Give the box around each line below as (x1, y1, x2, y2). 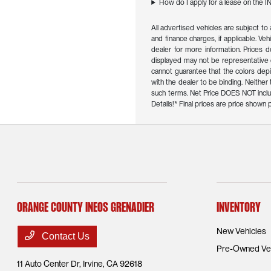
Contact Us (39, 231, 90, 241)
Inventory (216, 202, 261, 214)
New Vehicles (216, 226, 266, 236)
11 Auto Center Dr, (17, 259, 83, 269)
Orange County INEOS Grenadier (17, 202, 155, 214)
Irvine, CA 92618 (83, 259, 143, 269)
